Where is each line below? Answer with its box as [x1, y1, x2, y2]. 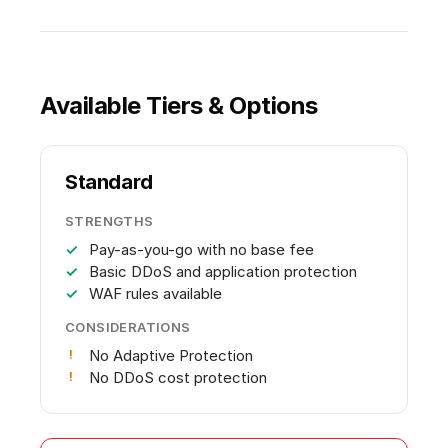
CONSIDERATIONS [65, 319, 191, 336]
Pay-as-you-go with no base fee [89, 240, 314, 260]
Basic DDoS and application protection [89, 262, 357, 282]
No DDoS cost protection [89, 368, 267, 388]
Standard [65, 170, 153, 195]
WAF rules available [89, 284, 222, 304]
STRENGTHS [65, 213, 154, 230]
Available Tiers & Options [40, 91, 318, 121]
